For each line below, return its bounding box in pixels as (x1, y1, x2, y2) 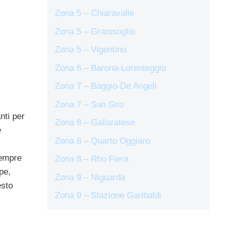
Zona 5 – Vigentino (55, 45, 126, 55)
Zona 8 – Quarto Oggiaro (55, 136, 150, 146)
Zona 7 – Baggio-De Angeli (55, 81, 157, 91)
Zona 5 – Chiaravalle (55, 8, 134, 18)
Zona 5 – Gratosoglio (55, 26, 135, 36)
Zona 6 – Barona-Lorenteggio (55, 63, 166, 73)
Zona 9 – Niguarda (55, 172, 125, 182)
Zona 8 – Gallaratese (55, 118, 135, 128)
